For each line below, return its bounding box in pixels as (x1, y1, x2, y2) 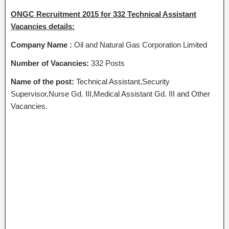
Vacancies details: (11, 22, 75, 31)
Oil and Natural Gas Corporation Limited (72, 40, 207, 49)
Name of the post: (11, 77, 76, 86)
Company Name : (11, 40, 72, 49)
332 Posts (91, 59, 125, 67)
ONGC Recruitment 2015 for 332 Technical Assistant (11, 10, 196, 18)
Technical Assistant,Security (76, 77, 170, 86)
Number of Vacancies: (11, 59, 91, 67)
